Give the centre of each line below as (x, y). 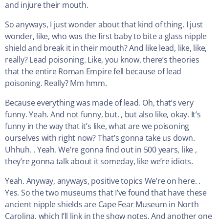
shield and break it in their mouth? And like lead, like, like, (106, 48)
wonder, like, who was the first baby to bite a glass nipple (106, 36)
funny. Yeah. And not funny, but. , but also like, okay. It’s (103, 115)
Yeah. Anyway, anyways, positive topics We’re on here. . (103, 181)
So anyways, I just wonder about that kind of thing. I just (104, 25)
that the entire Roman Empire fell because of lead (93, 72)
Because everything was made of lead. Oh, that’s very (99, 103)
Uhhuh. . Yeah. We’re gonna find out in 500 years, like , (101, 150)
